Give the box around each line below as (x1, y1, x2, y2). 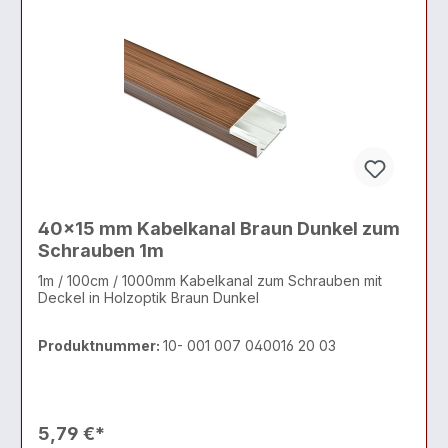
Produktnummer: (38, 336, 163, 354)
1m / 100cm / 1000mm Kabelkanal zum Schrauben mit (38, 272, 382, 290)
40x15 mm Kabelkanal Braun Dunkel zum (38, 217, 400, 239)
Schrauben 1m (38, 239, 164, 261)
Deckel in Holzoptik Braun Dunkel (38, 289, 259, 307)
